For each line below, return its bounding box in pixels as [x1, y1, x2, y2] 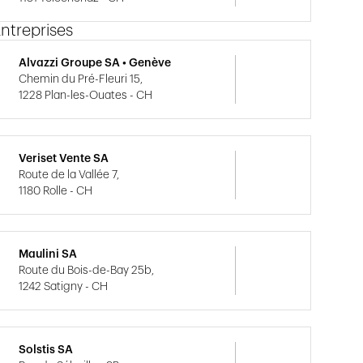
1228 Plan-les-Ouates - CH [19, 90, 153, 101]
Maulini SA [19, 249, 78, 260]
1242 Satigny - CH [19, 281, 109, 293]
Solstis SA [19, 344, 74, 356]
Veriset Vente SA [19, 153, 109, 164]
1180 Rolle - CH [19, 186, 93, 197]
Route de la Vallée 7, [19, 169, 120, 181]
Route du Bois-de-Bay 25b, [19, 265, 155, 276]
